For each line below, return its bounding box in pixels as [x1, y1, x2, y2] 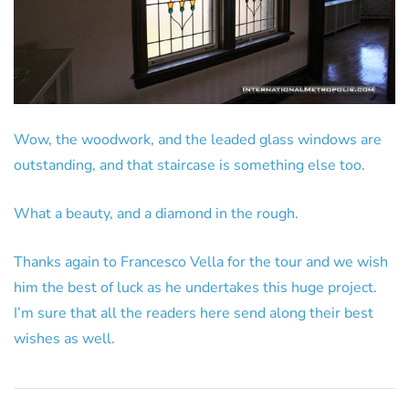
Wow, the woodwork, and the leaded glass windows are [14, 129, 382, 150]
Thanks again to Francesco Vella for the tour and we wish [14, 251, 388, 272]
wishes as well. [14, 328, 115, 349]
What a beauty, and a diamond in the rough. [14, 203, 299, 224]
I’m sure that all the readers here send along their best [14, 302, 373, 323]
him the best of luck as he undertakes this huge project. [14, 277, 377, 298]
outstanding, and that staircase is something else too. [14, 154, 365, 175]
